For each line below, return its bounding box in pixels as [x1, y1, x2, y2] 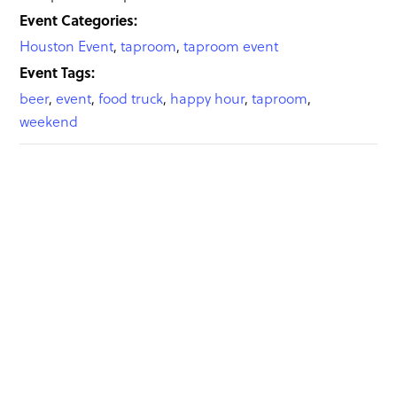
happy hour [170, 88, 245, 108]
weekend [19, 111, 79, 131]
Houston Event [19, 35, 114, 56]
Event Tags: [19, 61, 96, 82]
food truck [98, 88, 164, 108]
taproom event [183, 35, 279, 56]
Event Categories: [19, 9, 138, 30]
